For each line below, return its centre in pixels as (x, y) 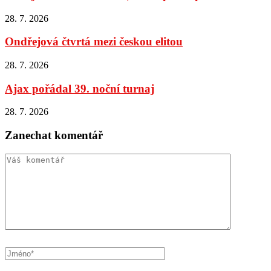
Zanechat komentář (54, 135)
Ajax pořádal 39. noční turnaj (80, 88)
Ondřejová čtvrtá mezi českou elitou (94, 42)
